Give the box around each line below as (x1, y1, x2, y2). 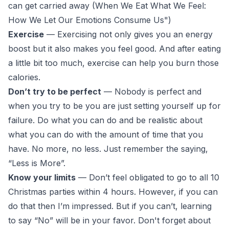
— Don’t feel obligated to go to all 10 (76, 172, 219, 182)
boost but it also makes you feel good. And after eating (8, 43, 221, 54)
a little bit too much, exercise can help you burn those (8, 57, 219, 68)
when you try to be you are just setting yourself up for (8, 100, 221, 111)
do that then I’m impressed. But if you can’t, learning (8, 200, 212, 211)
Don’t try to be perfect (8, 86, 101, 97)
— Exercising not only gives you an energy (44, 29, 213, 39)
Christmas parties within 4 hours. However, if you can (8, 186, 218, 197)
